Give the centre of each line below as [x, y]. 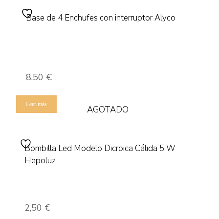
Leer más [36, 104]
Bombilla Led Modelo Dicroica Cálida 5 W [100, 148]
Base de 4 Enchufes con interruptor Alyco [101, 18]
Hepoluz [40, 161]
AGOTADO [108, 109]
